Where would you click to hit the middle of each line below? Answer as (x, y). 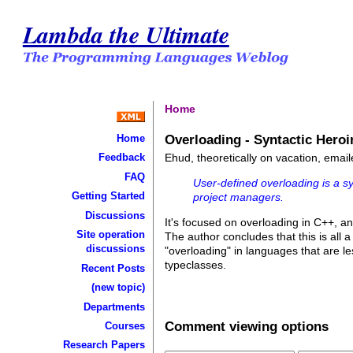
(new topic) (118, 288)
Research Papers (104, 345)
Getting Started (108, 196)
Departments (114, 307)
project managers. (239, 197)
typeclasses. (196, 265)
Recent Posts (113, 268)
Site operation (110, 235)
